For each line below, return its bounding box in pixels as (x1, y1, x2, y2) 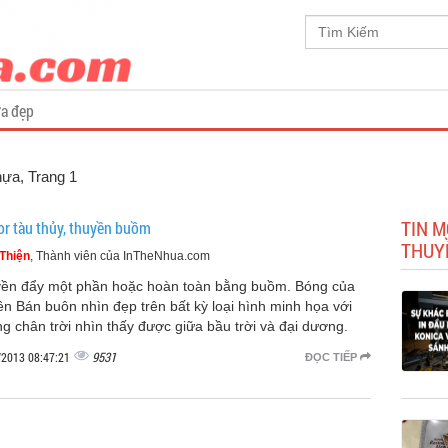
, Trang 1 (20, 168, 77, 185)
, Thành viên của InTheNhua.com (30, 249, 210, 263)
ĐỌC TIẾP (304, 351, 360, 363)
